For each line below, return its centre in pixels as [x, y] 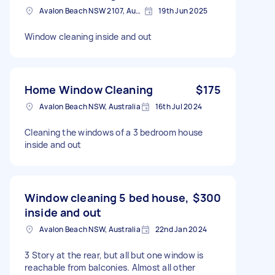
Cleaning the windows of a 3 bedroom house [114, 132]
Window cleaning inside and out [88, 36]
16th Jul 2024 [178, 106]
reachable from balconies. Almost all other [110, 267]
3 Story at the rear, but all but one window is [114, 255]
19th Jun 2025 [183, 10]
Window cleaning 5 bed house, [107, 197]
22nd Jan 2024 [181, 229]
